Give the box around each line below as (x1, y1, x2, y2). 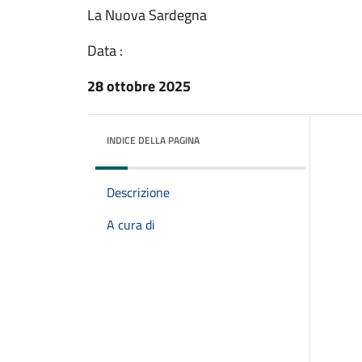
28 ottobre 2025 (87, 75, 191, 97)
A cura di (107, 215, 155, 234)
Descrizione (107, 183, 170, 202)
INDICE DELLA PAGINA (107, 133, 200, 148)
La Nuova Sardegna (87, 4, 207, 26)
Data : (87, 40, 123, 61)
